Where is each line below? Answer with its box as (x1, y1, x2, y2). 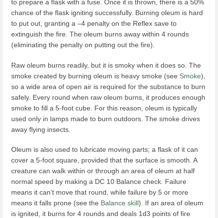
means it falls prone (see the (11, 199, 101, 207)
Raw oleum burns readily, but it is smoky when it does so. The (11, 61, 201, 69)
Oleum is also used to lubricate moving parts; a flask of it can (11, 145, 198, 153)
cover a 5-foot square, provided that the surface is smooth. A (11, 156, 197, 164)
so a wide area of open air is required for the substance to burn (11, 82, 205, 91)
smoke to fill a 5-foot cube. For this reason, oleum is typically (11, 104, 197, 112)
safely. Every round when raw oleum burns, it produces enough (11, 93, 205, 101)
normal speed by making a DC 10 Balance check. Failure (11, 177, 186, 185)
